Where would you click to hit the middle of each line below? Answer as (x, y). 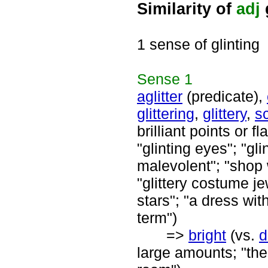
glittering (166, 114)
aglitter (160, 96)
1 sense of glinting (198, 44)
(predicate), (225, 96)
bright (207, 235)
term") (157, 218)
